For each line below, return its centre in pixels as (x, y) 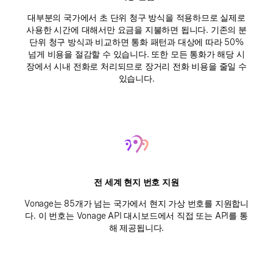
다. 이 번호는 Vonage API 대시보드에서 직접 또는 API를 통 (136, 216)
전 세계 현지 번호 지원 (136, 182)
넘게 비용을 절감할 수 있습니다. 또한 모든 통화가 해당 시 (136, 54)
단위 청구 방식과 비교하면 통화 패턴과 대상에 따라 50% (136, 42)
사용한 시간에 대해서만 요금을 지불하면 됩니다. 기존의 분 (136, 30)
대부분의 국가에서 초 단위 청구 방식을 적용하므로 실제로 (136, 18)
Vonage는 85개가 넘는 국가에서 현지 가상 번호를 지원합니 (136, 204)
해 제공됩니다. (136, 228)
